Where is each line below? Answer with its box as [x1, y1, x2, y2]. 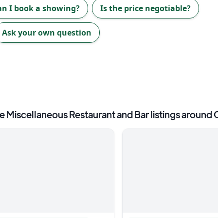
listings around [148, 108, 214, 120]
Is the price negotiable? [100, 3, 191, 14]
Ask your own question [2, 27, 91, 38]
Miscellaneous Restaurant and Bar [6, 108, 149, 120]
